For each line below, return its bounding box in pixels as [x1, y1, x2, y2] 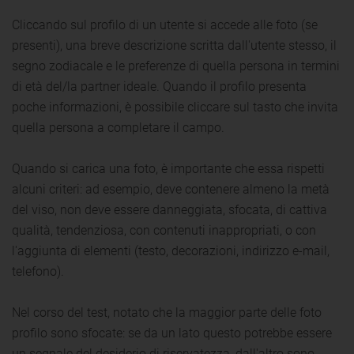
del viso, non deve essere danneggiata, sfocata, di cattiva [12, 201, 327, 217]
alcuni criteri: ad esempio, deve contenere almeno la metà [12, 181, 330, 197]
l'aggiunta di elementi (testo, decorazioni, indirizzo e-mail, [12, 243, 330, 258]
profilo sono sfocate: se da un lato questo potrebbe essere [12, 325, 332, 341]
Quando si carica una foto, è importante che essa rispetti [12, 160, 325, 176]
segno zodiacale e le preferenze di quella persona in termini [12, 58, 340, 73]
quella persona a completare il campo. [12, 119, 224, 135]
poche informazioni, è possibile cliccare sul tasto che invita [12, 99, 338, 115]
